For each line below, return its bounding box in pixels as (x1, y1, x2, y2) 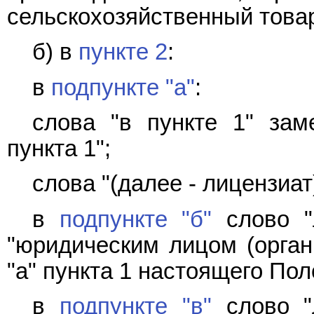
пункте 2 (78, 39, 168, 65)
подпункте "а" (51, 74, 195, 100)
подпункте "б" (59, 206, 212, 232)
